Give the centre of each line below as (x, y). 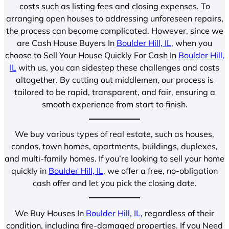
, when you (192, 43)
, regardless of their (177, 213)
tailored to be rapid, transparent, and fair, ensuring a (114, 92)
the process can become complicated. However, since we (114, 30)
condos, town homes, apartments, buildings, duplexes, (114, 146)
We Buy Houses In (50, 213)
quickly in (30, 171)
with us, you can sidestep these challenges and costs (118, 67)
